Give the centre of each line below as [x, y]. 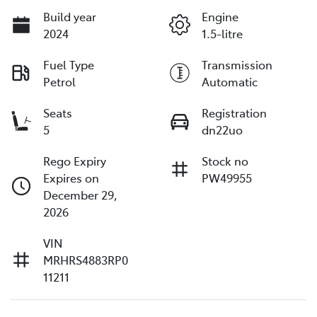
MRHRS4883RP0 [86, 260]
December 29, [80, 195]
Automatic [230, 82]
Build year [70, 17]
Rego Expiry [75, 161]
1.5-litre [222, 34]
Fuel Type [69, 65]
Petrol [59, 82]
